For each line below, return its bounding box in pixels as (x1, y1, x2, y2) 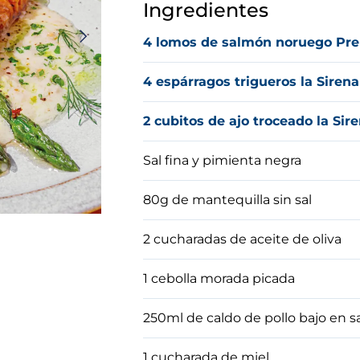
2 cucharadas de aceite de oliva (143, 231, 342, 247)
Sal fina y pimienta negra (143, 152, 302, 168)
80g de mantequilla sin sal (143, 191, 313, 207)
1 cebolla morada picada (143, 270, 296, 286)
